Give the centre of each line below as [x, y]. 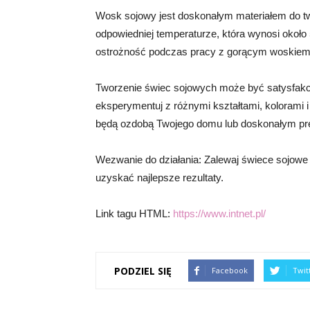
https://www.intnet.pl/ [219, 213]
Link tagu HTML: [134, 213]
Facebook [230, 270]
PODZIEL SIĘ [143, 271]
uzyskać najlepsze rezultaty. [159, 177]
